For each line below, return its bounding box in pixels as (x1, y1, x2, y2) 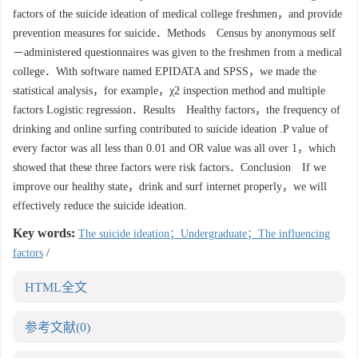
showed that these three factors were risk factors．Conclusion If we (13, 161, 326, 173)
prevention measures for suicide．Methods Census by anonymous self (13, 27, 336, 39)
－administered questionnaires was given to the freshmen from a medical (13, 46, 342, 58)
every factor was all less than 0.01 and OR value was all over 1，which (13, 142, 336, 154)
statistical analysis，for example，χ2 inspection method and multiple (13, 85, 325, 97)
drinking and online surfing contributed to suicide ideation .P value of (13, 123, 328, 135)
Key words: (13, 226, 75, 240)
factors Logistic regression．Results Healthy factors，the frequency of (13, 104, 340, 116)
